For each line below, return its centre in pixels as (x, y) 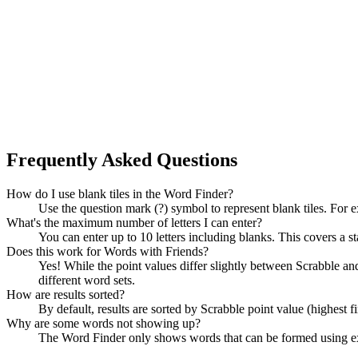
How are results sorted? (66, 295)
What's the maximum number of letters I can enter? (134, 223)
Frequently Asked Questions (122, 160)
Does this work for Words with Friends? (107, 252)
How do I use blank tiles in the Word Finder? (120, 194)
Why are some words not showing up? (103, 324)
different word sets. (87, 280)
